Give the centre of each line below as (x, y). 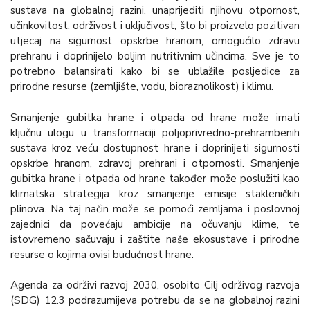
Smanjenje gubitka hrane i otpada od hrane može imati (155, 117)
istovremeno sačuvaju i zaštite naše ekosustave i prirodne (155, 239)
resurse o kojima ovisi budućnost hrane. (102, 254)
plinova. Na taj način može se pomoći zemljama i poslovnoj (155, 209)
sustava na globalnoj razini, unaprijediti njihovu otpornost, (155, 10)
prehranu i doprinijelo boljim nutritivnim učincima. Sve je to (155, 56)
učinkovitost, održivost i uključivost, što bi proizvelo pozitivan (155, 25)
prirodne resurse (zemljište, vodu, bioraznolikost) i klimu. (142, 86)
